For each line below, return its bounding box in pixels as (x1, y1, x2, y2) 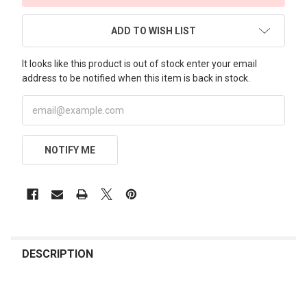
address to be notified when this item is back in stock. (22, 72, 250, 84)
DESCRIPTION (22, 247, 93, 260)
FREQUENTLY (11, 232, 79, 246)
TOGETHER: (11, 260, 71, 273)
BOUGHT (11, 246, 56, 260)
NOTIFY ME (44, 144, 95, 156)
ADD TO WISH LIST (111, 25, 196, 36)
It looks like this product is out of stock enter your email (22, 58, 257, 69)
